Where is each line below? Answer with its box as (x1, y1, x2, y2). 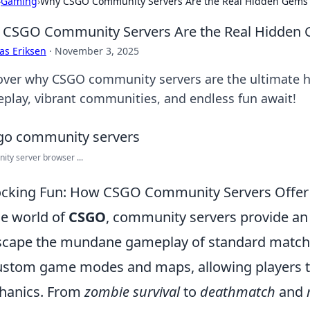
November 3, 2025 (55, 44, 139, 57)
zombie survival (84, 282, 180, 301)
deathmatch (200, 282, 275, 301)
